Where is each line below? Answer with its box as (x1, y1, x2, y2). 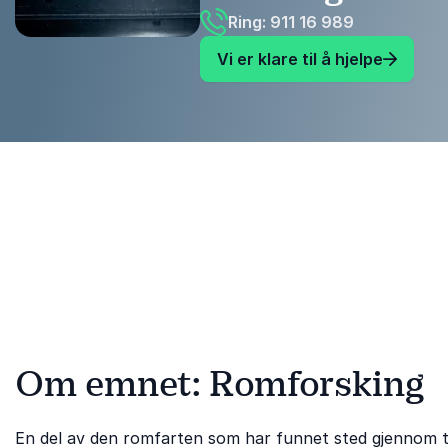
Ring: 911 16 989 (228, 11, 354, 32)
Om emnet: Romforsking (15, 360, 424, 407)
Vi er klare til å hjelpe (217, 48, 383, 69)
